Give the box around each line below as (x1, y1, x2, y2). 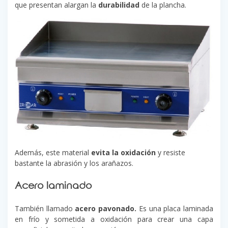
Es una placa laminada (138, 204, 214, 214)
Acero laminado (15, 180, 92, 194)
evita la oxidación (91, 148, 156, 158)
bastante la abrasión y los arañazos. (15, 158, 133, 168)
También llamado (15, 204, 75, 214)
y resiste (156, 148, 185, 158)
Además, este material (15, 148, 91, 158)
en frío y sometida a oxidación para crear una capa (15, 214, 213, 224)
